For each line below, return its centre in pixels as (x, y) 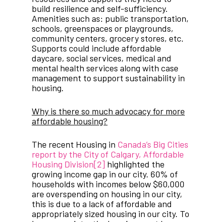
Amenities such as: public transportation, (110, 19)
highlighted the (135, 164)
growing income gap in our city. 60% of (105, 174)
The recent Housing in (75, 144)
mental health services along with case (105, 68)
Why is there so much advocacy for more (108, 111)
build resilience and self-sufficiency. (100, 9)
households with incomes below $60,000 (108, 184)
